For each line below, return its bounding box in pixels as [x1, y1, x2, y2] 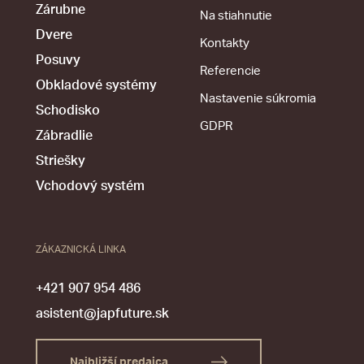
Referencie [200, 64, 261, 77]
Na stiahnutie [200, 9, 272, 22]
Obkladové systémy [36, 78, 157, 92]
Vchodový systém [36, 179, 145, 193]
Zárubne [36, 2, 85, 16]
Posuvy [36, 53, 80, 67]
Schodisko [36, 103, 100, 117]
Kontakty [200, 37, 249, 50]
